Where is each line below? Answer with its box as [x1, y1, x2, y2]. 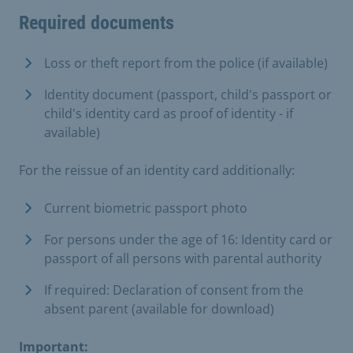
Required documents [19, 11, 174, 34]
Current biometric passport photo [44, 199, 247, 217]
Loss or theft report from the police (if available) [44, 54, 328, 72]
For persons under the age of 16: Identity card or [44, 230, 333, 248]
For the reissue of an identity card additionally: [19, 161, 295, 179]
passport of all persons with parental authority [44, 249, 321, 267]
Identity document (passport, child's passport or [44, 85, 332, 103]
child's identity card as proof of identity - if [44, 104, 293, 122]
